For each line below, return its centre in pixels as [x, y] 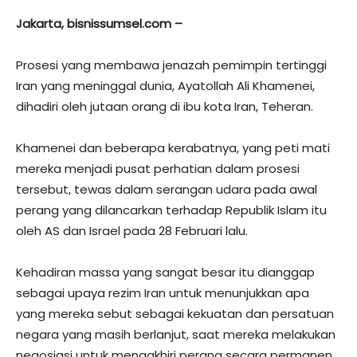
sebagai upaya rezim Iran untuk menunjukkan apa [163, 293]
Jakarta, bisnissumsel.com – [99, 24]
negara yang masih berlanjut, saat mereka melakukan [176, 334]
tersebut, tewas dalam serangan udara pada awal [167, 189]
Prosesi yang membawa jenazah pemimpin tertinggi [171, 65]
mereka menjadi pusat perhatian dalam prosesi [158, 169]
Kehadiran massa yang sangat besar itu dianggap [165, 272]
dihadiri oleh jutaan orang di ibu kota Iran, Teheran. [165, 106]
